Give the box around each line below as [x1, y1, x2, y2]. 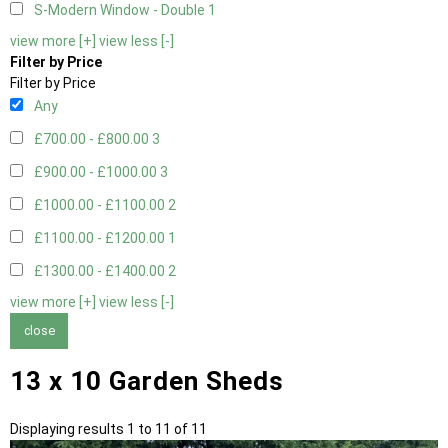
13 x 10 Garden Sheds [10, 365, 284, 396]
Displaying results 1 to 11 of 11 [10, 420, 207, 437]
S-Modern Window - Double [34, 2, 208, 19]
